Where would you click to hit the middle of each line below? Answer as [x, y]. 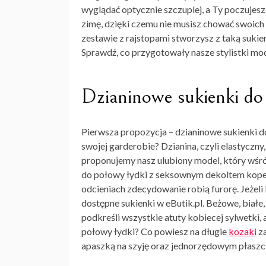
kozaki [243, 232]
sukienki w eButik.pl [162, 203]
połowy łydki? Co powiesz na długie [155, 232]
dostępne [101, 203]
